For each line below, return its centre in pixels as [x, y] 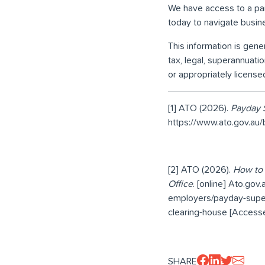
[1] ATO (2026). [199, 108]
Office [180, 184]
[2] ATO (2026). [201, 169]
